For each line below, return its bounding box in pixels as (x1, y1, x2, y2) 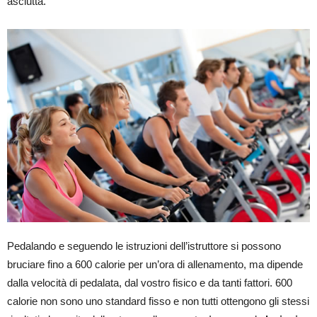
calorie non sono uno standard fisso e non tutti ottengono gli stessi (7, 294, 309, 307)
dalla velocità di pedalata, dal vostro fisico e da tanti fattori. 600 (7, 276, 292, 289)
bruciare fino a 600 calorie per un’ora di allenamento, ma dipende (7, 258, 303, 270)
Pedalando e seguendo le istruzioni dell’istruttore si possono (7, 239, 281, 252)
